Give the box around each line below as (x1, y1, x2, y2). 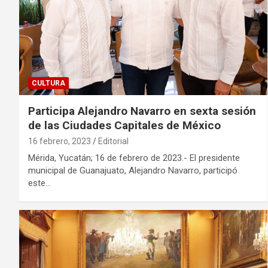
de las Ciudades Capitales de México (28, 118, 221, 133)
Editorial (98, 136, 129, 147)
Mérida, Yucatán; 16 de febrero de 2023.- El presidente (28, 153, 240, 164)
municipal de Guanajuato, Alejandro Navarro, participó (28, 165, 237, 176)
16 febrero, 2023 (28, 136, 91, 147)
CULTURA (32, 79, 65, 88)
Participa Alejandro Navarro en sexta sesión (28, 104, 256, 118)
